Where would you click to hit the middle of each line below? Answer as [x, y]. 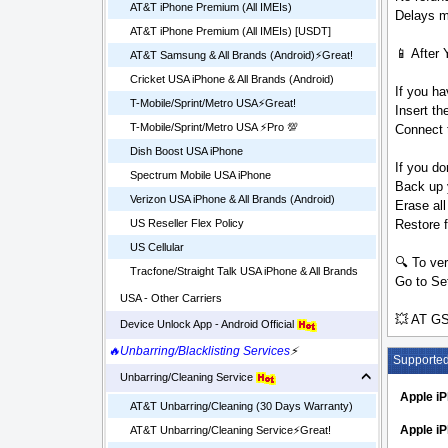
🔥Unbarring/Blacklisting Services [199, 351]
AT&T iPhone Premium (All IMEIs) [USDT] [230, 31]
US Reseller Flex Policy [187, 223]
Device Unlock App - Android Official [202, 324]
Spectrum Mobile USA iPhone [200, 175]
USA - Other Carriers [165, 298]
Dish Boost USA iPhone [186, 151]
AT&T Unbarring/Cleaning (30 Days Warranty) [241, 406]
